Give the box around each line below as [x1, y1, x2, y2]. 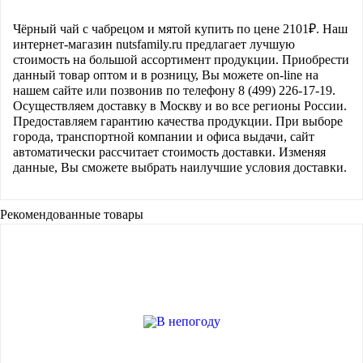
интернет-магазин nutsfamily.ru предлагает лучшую [13, 37, 295, 51]
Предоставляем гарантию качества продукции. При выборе [13, 114, 343, 128]
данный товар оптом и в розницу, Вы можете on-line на [13, 68, 318, 82]
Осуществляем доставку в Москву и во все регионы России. [13, 99, 347, 113]
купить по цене [191, 22, 283, 36]
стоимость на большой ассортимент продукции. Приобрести [13, 53, 349, 66]
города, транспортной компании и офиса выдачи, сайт [13, 130, 314, 143]
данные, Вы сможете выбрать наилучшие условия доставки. [13, 160, 347, 174]
